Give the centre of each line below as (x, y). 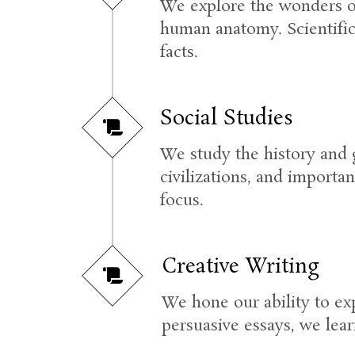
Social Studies (227, 119)
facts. (179, 52)
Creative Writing (240, 267)
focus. (182, 200)
